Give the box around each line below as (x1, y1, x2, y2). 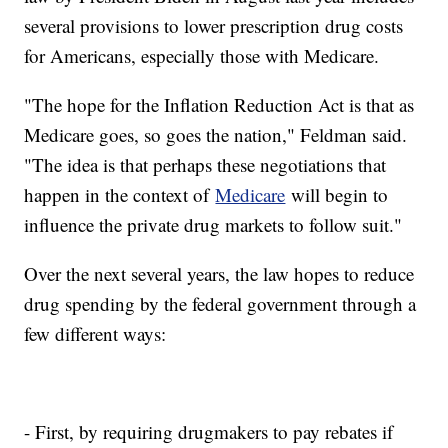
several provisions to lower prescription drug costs (24, 13, 404, 39)
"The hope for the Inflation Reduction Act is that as (24, 92, 415, 118)
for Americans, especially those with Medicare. (24, 43, 380, 69)
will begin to (285, 182, 389, 208)
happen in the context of (24, 182, 216, 208)
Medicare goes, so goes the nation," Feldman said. (24, 122, 408, 148)
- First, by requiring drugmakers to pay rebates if (24, 419, 394, 445)
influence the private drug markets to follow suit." (24, 212, 403, 238)
